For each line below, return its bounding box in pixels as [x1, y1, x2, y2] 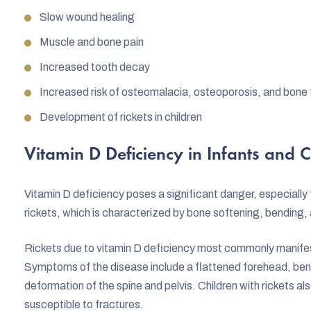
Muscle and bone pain [40, 35, 144, 48]
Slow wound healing [40, 10, 135, 23]
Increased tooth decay [40, 60, 150, 73]
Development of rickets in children [40, 110, 202, 123]
